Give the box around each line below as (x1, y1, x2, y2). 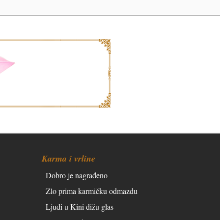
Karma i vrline (42, 152, 95, 165)
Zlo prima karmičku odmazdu (46, 185, 137, 196)
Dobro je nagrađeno (46, 169, 108, 180)
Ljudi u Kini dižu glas (46, 201, 113, 212)
